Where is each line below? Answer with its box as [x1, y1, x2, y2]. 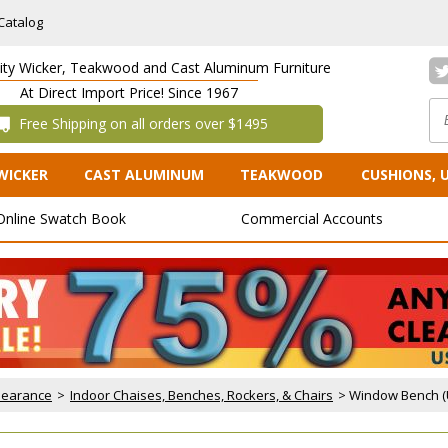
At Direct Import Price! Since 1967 [20, 83, 238, 102]
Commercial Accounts [241, 209, 383, 228]
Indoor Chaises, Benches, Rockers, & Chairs [70, 386, 333, 404]
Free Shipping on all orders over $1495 [15, 114, 268, 133]
